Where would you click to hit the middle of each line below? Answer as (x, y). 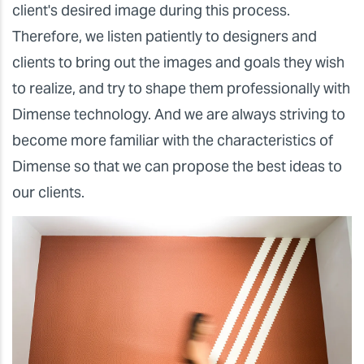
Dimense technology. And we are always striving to (179, 114)
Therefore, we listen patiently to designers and (165, 36)
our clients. (48, 192)
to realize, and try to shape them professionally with (181, 88)
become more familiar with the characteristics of (173, 140)
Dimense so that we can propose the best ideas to (177, 166)
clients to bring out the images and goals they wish (178, 62)
